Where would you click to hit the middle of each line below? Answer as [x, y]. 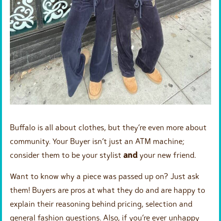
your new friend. [167, 155]
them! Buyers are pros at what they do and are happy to [108, 190]
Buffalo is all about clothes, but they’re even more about [108, 128]
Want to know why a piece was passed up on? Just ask [105, 176]
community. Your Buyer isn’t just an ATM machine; [97, 141]
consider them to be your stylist [67, 155]
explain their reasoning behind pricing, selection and [101, 203]
